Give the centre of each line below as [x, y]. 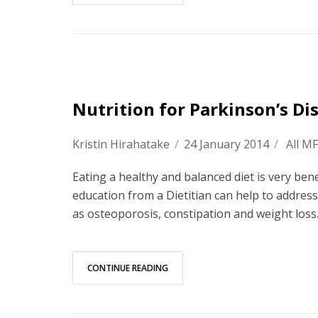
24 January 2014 [226, 144]
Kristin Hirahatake [121, 144]
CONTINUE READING [128, 268]
